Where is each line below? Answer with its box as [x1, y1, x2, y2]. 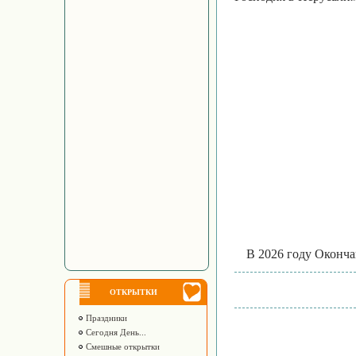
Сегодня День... [83, 327, 146, 337]
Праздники [83, 313, 127, 323]
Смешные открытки [83, 342, 160, 351]
